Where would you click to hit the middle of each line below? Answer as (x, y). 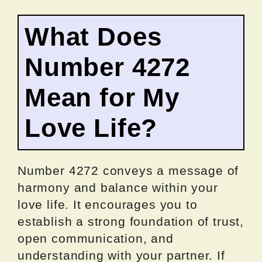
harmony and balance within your (118, 188)
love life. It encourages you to (108, 205)
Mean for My (102, 98)
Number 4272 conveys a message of (128, 171)
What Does (93, 37)
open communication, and (96, 239)
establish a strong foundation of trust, (131, 222)
